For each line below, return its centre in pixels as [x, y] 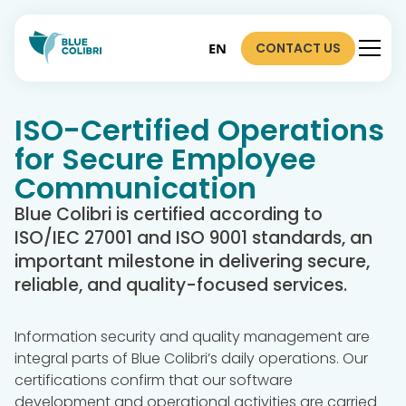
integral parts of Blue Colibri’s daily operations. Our [191, 358]
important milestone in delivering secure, [192, 261]
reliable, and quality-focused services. [181, 285]
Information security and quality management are [192, 337]
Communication [135, 188]
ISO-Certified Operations [199, 130]
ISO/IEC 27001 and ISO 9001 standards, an [193, 238]
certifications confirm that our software [154, 380]
